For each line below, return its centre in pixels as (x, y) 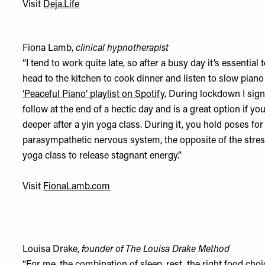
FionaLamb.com (77, 187)
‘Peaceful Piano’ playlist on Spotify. (95, 95)
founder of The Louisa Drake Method (156, 250)
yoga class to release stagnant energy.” (102, 156)
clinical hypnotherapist (122, 49)
